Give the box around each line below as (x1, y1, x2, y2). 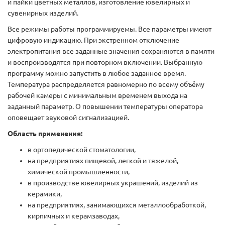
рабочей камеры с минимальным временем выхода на (8, 91, 187, 99)
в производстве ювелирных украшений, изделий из (28, 179, 198, 187)
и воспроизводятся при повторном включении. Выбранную (8, 58, 202, 66)
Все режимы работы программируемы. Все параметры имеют (8, 25, 211, 33)
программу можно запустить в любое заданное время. (8, 69, 186, 77)
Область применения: (8, 130, 82, 138)
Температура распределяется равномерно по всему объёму (8, 80, 204, 88)
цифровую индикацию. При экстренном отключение (8, 36, 179, 44)
